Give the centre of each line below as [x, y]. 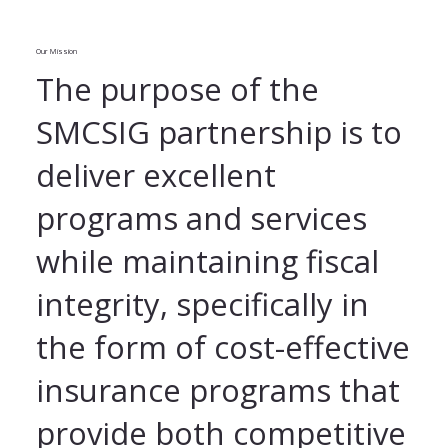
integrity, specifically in [202, 303]
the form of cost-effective [222, 346]
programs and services [201, 217]
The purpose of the [177, 88]
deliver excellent [155, 174]
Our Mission [57, 51]
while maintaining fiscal [207, 260]
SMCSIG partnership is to [218, 131]
